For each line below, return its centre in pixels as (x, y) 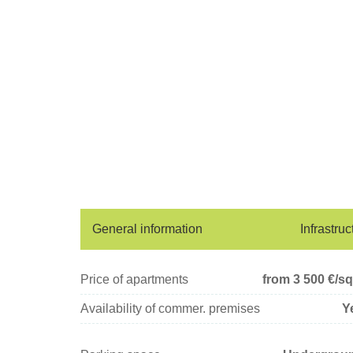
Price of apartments (134, 279)
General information (147, 229)
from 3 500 (295, 279)
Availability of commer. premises (170, 308)
